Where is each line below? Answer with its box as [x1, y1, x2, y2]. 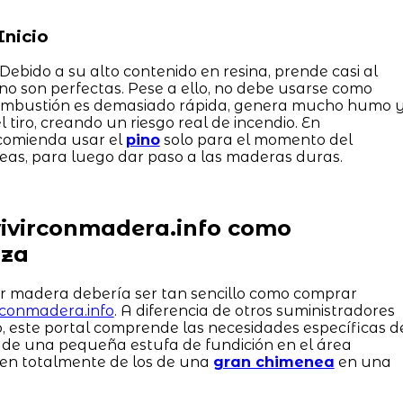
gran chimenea [212, 354, 335, 372]
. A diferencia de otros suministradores [113, 302, 395, 320]
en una [334, 354, 391, 372]
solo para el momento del [159, 131, 353, 149]
